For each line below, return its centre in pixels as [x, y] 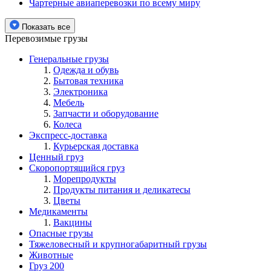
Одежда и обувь [86, 70]
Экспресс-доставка [68, 135]
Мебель [69, 102]
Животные [51, 255]
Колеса [67, 124]
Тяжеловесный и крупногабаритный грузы [118, 244]
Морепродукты [85, 178]
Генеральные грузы [69, 59]
